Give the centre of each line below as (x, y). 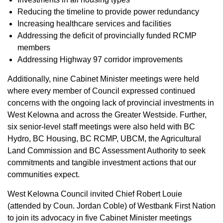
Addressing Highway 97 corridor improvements (100, 59)
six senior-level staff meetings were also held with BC (101, 127)
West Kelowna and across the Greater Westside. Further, (107, 115)
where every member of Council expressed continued (101, 91)
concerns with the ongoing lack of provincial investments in (111, 103)
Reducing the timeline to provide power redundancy (108, 12)
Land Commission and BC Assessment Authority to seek (107, 151)
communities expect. (44, 174)
